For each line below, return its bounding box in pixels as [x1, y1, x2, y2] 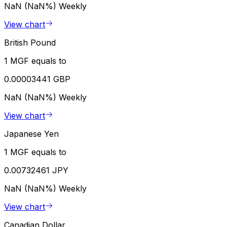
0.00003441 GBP [4, 74, 70, 85]
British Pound [4, 37, 56, 48]
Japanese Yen [4, 129, 59, 139]
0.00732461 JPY [4, 165, 68, 176]
